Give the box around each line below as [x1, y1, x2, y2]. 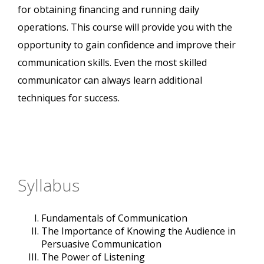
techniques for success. [18, 91, 120, 105]
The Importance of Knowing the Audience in [41, 225, 236, 238]
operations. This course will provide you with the [18, 21, 232, 34]
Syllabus [18, 174, 80, 197]
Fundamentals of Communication [41, 212, 187, 225]
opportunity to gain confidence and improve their [18, 38, 236, 52]
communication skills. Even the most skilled [18, 56, 207, 70]
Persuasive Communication [41, 237, 161, 251]
